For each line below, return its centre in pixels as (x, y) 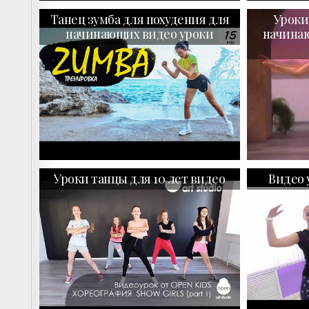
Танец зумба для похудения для (140, 20)
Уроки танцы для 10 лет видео (140, 178)
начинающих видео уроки (140, 34)
